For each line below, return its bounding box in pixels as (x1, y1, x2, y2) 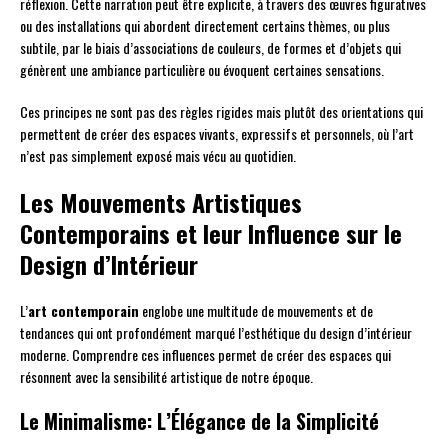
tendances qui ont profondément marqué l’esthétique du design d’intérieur (20, 322, 412, 344)
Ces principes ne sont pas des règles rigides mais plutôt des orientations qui (20, 101, 423, 123)
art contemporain (28, 300, 139, 322)
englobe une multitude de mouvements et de (139, 300, 373, 322)
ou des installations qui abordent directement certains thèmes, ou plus (20, 15, 390, 37)
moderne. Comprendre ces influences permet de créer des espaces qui (20, 344, 391, 366)
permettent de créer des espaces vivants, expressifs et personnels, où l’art (20, 123, 414, 145)
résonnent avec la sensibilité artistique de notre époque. (20, 366, 313, 388)
